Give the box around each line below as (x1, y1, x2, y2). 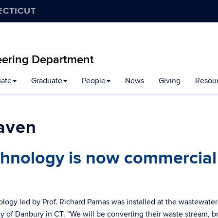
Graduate (31, 76, 62, 86)
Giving (159, 76, 181, 86)
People (82, 76, 106, 86)
